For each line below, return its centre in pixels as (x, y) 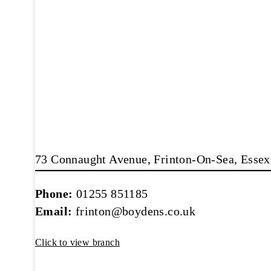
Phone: (54, 194)
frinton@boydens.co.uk (135, 211)
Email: (54, 211)
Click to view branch (77, 242)
